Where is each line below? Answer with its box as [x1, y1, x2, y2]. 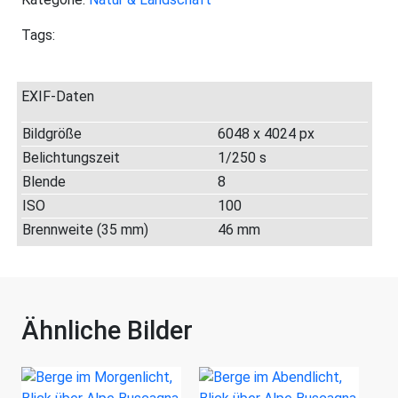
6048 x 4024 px [218, 124, 314, 142]
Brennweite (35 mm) [22, 220, 148, 238]
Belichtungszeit [22, 148, 120, 166]
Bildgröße [22, 124, 82, 142]
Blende [22, 172, 66, 190]
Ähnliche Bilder [21, 314, 193, 346]
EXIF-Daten [21, 87, 94, 105]
